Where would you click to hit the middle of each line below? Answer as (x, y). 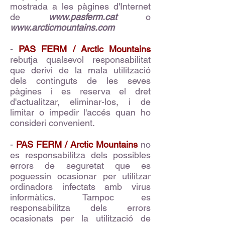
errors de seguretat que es (80, 165)
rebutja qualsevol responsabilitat (80, 60)
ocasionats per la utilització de (80, 218)
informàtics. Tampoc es (80, 197)
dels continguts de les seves (80, 81)
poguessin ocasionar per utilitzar (80, 176)
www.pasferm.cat (83, 17)
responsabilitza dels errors (80, 208)
